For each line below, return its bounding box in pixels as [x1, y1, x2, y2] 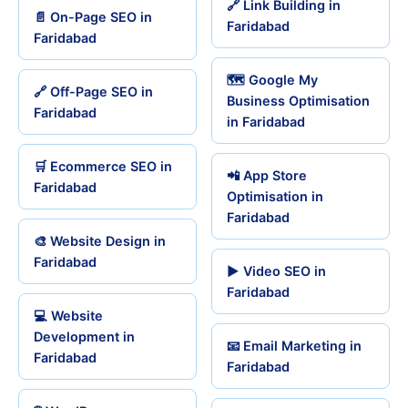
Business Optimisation [227, 93, 370, 108]
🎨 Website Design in [34, 233, 166, 249]
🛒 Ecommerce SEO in [34, 158, 172, 174]
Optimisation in [227, 189, 323, 204]
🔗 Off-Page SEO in [34, 84, 153, 99]
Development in [34, 329, 135, 344]
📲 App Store [227, 168, 307, 183]
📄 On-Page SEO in [34, 9, 152, 25]
